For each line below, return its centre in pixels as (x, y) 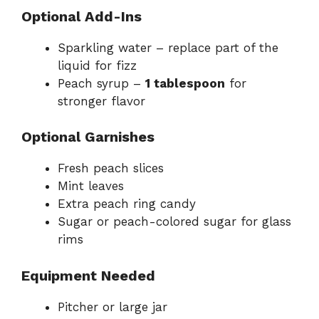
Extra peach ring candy (127, 204)
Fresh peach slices (111, 168)
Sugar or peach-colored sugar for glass (174, 222)
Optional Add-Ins (82, 16)
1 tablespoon (185, 83)
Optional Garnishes (88, 137)
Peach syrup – (101, 83)
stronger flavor (101, 101)
